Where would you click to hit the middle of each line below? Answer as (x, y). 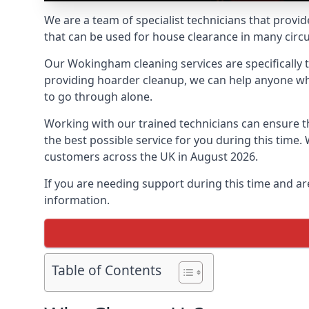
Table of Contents (107, 270)
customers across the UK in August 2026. (151, 157)
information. (77, 200)
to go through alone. (98, 97)
